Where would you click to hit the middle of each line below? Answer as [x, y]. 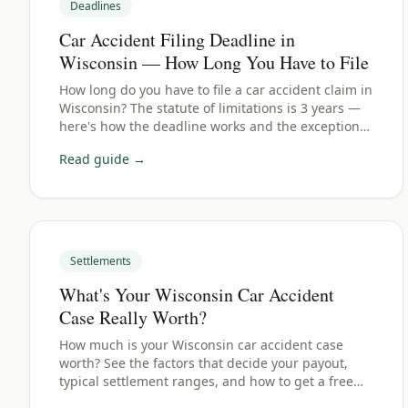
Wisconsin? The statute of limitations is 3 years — [210, 108]
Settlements [101, 261]
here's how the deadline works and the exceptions [213, 126]
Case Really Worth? [133, 317]
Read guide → [102, 159]
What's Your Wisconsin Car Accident [197, 295]
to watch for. [97, 144]
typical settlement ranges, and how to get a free [206, 381]
